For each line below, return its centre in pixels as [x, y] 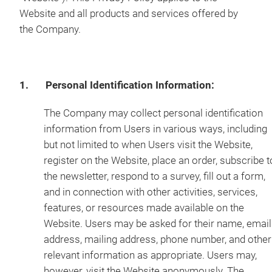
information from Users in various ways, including [155, 129]
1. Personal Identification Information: [117, 85]
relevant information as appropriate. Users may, [150, 255]
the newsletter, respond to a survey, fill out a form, [155, 176]
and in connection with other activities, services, [151, 192]
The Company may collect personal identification [153, 113]
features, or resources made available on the [144, 208]
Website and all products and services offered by [129, 14]
